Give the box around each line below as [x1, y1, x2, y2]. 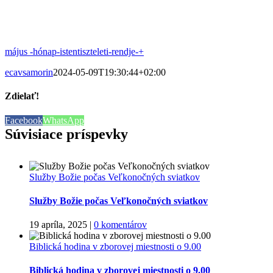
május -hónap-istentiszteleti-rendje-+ [5, 46, 144, 57]
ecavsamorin [5, 67, 53, 77]
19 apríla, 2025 [29, 219, 87, 230]
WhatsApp [43, 115, 84, 126]
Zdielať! [5, 91, 39, 102]
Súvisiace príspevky [5, 126, 128, 142]
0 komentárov [94, 219, 147, 230]
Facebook [5, 115, 43, 126]
